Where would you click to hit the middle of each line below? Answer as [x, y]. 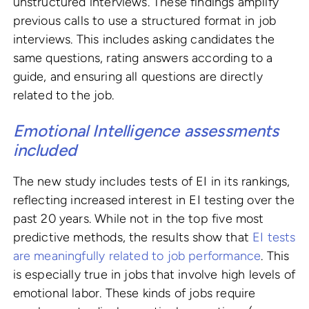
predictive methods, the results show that [133, 238]
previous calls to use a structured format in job [144, 21]
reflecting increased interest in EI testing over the [153, 200]
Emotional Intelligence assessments [146, 131]
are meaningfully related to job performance [137, 256]
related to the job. [63, 96]
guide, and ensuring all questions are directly [138, 77]
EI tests [274, 238]
